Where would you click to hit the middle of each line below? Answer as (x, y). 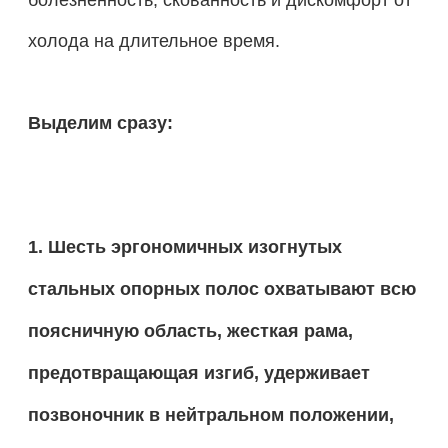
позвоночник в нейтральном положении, (210, 414)
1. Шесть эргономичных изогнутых (184, 246)
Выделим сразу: (100, 122)
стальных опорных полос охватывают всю (221, 288)
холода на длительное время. (153, 40)
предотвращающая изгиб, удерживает (198, 372)
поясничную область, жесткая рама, (190, 330)
